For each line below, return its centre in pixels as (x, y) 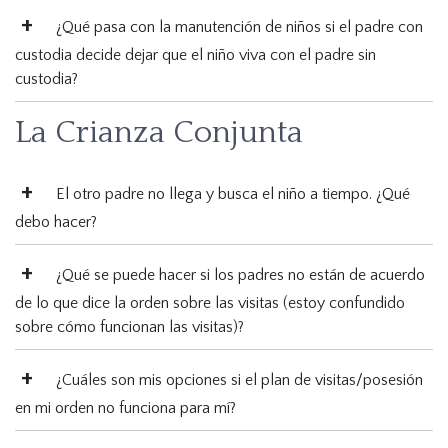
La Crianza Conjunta (159, 133)
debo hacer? (56, 222)
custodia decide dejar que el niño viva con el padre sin (195, 55)
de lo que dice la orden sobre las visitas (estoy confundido (210, 303)
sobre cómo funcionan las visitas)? (129, 327)
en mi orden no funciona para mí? (125, 408)
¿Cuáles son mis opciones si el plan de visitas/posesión (239, 380)
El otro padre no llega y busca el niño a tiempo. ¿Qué (233, 194)
